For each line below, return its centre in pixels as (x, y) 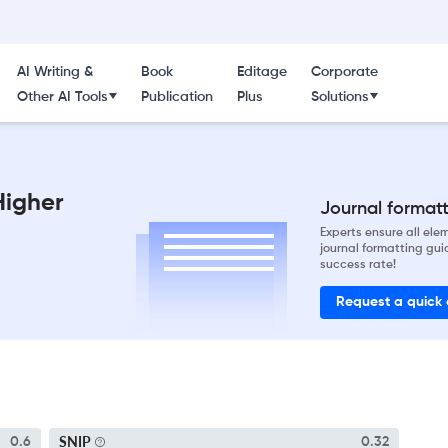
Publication (176, 97)
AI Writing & (54, 72)
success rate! (358, 264)
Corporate (344, 72)
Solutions (339, 97)
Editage (261, 72)
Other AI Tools (61, 97)
